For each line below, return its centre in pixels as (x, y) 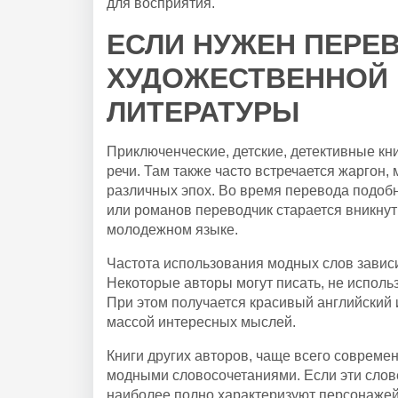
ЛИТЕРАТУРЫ (203, 111)
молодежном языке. (172, 229)
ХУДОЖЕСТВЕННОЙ (247, 78)
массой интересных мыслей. (201, 322)
